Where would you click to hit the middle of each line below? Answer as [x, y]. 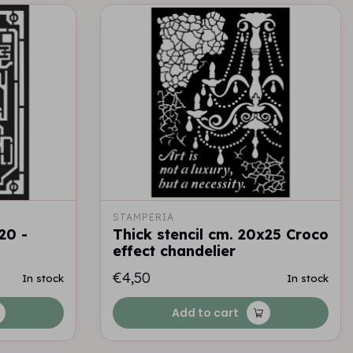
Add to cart [205, 313]
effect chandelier [174, 251]
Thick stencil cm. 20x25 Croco [221, 234]
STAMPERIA [143, 217]
